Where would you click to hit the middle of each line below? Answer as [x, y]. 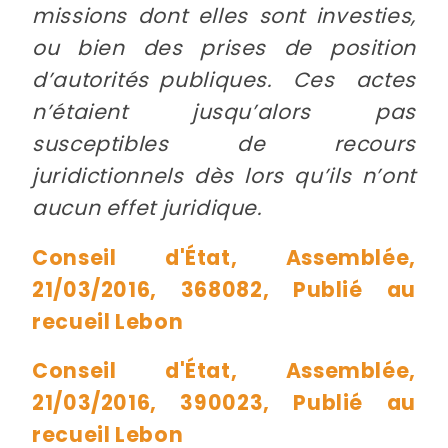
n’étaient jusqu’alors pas [224, 112]
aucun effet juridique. [147, 208]
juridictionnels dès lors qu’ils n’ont [224, 176]
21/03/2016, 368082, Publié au [224, 289]
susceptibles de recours [224, 144]
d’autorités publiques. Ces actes [224, 80]
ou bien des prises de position [224, 48]
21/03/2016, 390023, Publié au [224, 402]
